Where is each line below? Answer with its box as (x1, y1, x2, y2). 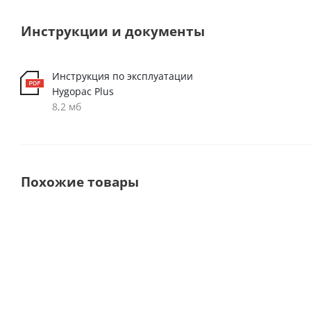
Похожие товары (21, 173, 139, 190)
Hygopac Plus (52, 85, 114, 98)
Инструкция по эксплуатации (52, 69, 193, 83)
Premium (173, 231, 207, 241)
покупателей (42, 239, 94, 249)
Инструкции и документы (21, 22, 205, 40)
